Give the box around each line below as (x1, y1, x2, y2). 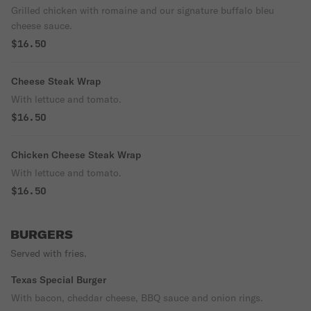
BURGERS (10, 228, 73, 242)
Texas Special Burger (11, 274, 106, 286)
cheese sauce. (11, 19, 72, 32)
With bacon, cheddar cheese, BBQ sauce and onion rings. (11, 292, 263, 304)
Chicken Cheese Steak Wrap (11, 149, 141, 161)
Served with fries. (10, 247, 87, 260)
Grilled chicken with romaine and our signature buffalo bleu (11, 4, 274, 17)
